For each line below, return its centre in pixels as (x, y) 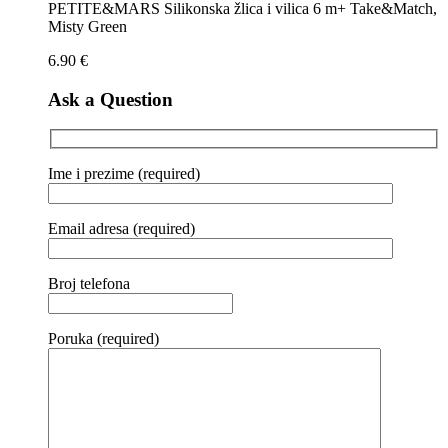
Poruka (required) (103, 338)
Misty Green (87, 26)
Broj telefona (89, 283)
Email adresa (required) (121, 228)
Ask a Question (110, 99)
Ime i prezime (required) (124, 173)
